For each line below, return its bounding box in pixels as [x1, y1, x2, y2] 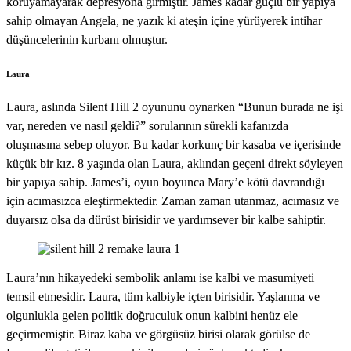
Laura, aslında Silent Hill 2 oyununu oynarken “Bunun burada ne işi [6, 100, 343, 114]
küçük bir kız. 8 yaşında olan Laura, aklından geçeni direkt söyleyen [6, 157, 343, 171]
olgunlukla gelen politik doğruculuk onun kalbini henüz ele [6, 309, 298, 323]
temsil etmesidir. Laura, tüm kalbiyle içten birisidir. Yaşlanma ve [6, 290, 320, 304]
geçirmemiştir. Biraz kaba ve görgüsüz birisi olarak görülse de [6, 327, 310, 342]
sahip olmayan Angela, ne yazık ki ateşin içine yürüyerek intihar [6, 14, 322, 28]
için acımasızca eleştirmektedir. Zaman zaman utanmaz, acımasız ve [6, 194, 339, 208]
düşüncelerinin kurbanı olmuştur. [6, 33, 168, 47]
